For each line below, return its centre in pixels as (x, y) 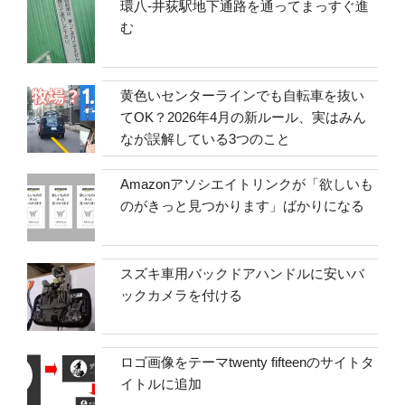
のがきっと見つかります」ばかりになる (243, 206)
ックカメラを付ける (182, 295)
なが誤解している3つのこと (206, 138)
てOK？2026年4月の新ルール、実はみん (244, 117)
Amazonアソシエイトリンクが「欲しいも (247, 184)
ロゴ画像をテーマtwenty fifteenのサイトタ (248, 363)
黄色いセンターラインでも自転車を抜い (243, 95)
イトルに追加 (161, 384)
